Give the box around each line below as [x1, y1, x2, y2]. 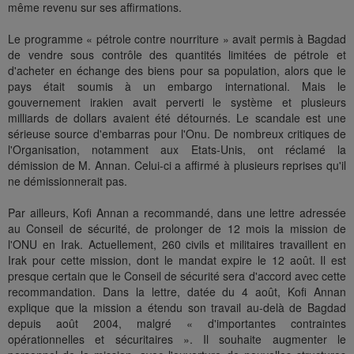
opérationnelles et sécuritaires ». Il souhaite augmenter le [8, 331, 346, 348]
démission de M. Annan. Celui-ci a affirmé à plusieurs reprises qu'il [8, 157, 346, 174]
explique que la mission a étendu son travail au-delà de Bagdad [8, 299, 346, 316]
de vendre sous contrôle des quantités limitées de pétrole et [8, 47, 346, 63]
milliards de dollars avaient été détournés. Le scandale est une [8, 110, 346, 126]
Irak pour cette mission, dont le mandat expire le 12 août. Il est [8, 252, 346, 269]
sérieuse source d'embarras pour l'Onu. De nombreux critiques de [8, 126, 346, 142]
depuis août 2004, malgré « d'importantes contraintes [8, 315, 346, 332]
